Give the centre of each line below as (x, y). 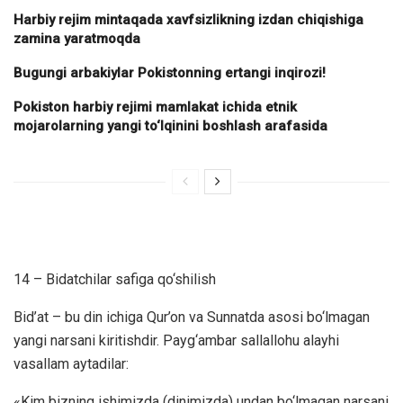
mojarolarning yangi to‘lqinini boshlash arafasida (170, 126)
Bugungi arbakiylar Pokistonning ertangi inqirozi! (170, 73)
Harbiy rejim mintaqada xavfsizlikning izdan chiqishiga (188, 20)
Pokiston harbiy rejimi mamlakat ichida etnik (155, 107)
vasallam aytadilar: (71, 364)
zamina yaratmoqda (77, 39)
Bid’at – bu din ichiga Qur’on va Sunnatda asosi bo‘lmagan (192, 317)
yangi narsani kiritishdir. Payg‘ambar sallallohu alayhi (176, 340)
